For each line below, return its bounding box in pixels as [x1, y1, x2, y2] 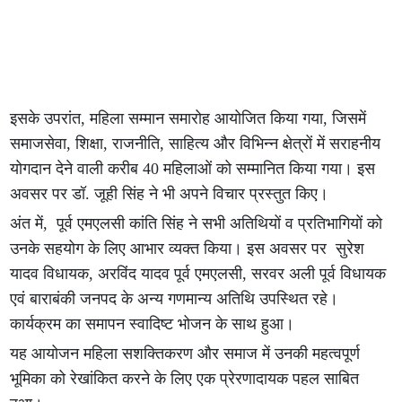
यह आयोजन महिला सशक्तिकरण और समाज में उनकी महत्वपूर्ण [10, 345, 361, 363]
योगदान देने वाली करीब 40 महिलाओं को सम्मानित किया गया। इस [10, 160, 376, 179]
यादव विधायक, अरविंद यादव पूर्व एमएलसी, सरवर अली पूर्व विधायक [10, 265, 387, 284]
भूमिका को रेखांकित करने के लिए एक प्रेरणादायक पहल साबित [10, 370, 360, 389]
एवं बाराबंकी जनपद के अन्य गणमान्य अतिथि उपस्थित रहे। [10, 290, 339, 309]
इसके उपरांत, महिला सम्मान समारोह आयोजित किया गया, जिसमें [10, 109, 367, 128]
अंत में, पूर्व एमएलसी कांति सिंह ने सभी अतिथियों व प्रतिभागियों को [10, 214, 383, 233]
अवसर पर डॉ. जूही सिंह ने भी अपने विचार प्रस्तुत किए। [10, 185, 329, 204]
